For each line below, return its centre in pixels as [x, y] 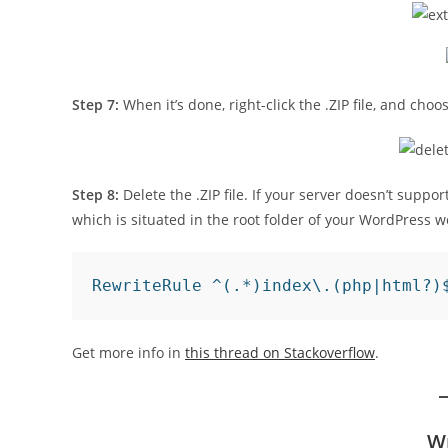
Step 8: [95, 194]
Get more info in [128, 352]
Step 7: [95, 104]
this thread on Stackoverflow [280, 352]
